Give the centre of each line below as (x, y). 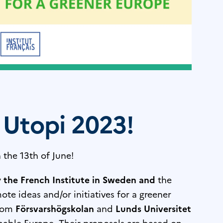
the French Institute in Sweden (70, 179)
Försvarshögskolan (55, 208)
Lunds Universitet (154, 208)
